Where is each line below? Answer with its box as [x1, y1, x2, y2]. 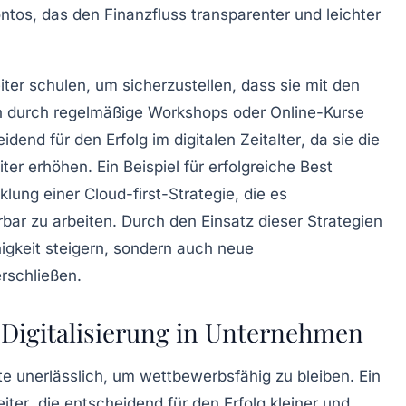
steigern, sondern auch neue [41, 238, 254, 257]
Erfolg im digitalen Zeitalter [106, 130, 301, 149]
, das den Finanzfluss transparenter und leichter [33, 5, 381, 24]
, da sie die [301, 130, 380, 149]
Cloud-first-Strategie [84, 184, 235, 203]
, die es [235, 184, 287, 203]
